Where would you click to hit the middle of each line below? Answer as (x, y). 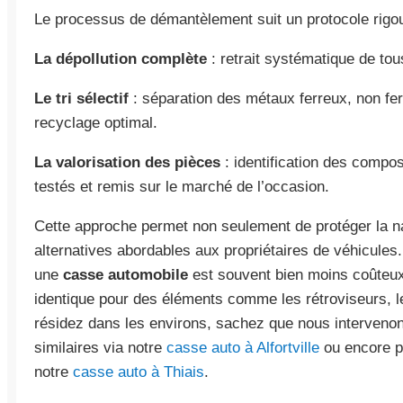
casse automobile (125, 275)
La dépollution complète (121, 59)
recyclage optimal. (96, 123)
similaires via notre (100, 348)
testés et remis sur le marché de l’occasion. (182, 187)
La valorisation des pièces (127, 162)
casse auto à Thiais (139, 372)
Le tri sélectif (81, 99)
